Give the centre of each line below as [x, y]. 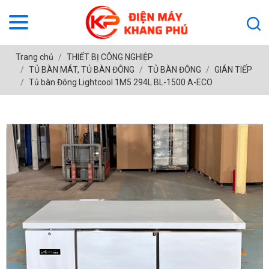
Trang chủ [34, 57]
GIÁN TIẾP [233, 69]
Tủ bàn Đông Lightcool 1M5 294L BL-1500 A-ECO [120, 82]
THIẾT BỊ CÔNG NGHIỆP [110, 57]
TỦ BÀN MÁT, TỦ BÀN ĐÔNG [81, 69]
